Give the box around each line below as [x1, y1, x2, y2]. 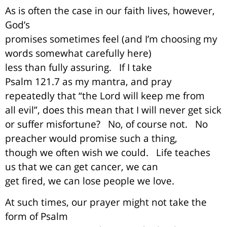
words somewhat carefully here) [5, 46, 152, 59]
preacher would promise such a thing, [5, 131, 177, 144]
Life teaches [156, 145, 210, 159]
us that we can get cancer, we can [5, 160, 158, 173]
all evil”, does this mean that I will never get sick [5, 103, 221, 116]
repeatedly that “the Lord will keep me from [5, 89, 205, 102]
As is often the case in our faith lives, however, [5, 4, 215, 17]
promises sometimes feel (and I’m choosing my [5, 32, 217, 45]
